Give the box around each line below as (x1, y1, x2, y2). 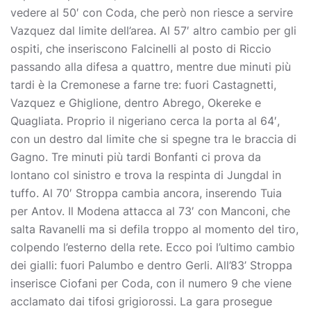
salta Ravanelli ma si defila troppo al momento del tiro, (10, 222, 299, 236)
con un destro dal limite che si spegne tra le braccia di (10, 132, 296, 146)
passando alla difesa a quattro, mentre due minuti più (10, 60, 291, 74)
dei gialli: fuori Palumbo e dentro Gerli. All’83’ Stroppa (10, 258, 292, 272)
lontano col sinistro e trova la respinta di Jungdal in (10, 168, 281, 182)
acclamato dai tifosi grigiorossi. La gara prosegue (10, 294, 272, 308)
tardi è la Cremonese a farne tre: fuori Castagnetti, (10, 78, 276, 92)
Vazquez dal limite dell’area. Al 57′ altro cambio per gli (10, 24, 296, 37)
